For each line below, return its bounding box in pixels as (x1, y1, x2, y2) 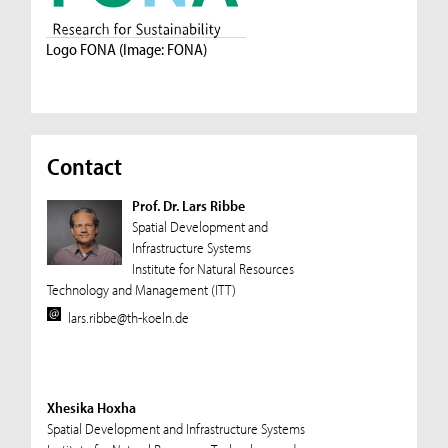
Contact (46, 151, 122, 182)
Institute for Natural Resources (131, 259, 294, 279)
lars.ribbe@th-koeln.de (68, 308, 190, 328)
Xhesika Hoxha (46, 397, 136, 417)
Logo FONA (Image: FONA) (46, 38, 208, 59)
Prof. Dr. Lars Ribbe (131, 196, 245, 216)
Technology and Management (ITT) (46, 280, 236, 300)
